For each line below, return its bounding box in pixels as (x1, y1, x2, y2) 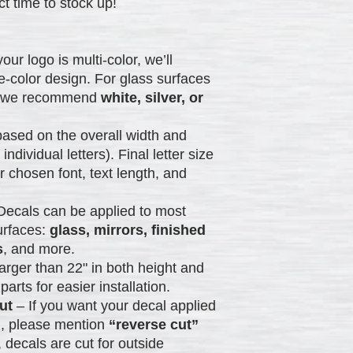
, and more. (3, 240, 75, 257)
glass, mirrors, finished (50, 221, 206, 238)
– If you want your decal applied (13, 297, 216, 314)
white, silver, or (101, 89, 203, 106)
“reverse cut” (109, 316, 199, 333)
